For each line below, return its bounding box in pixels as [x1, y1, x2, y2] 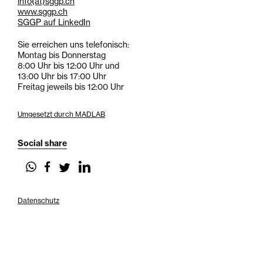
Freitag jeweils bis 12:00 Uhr [18, 82, 124, 92]
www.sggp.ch [18, 6, 68, 17]
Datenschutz [18, 196, 59, 205]
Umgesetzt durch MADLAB [18, 110, 105, 119]
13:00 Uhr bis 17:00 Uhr [18, 71, 106, 82]
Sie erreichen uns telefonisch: [18, 39, 129, 50]
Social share [18, 138, 67, 149]
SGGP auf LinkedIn [18, 17, 90, 28]
